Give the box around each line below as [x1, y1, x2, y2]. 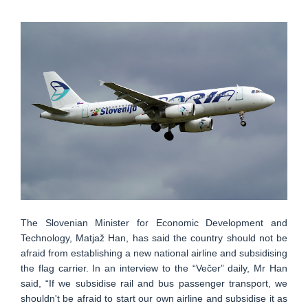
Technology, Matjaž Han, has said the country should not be [21, 232, 287, 244]
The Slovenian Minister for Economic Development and [21, 217, 287, 229]
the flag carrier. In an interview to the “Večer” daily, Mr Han [21, 263, 287, 274]
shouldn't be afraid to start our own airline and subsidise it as [21, 293, 287, 305]
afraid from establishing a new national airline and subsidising [21, 247, 287, 259]
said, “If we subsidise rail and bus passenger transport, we [21, 278, 287, 289]
